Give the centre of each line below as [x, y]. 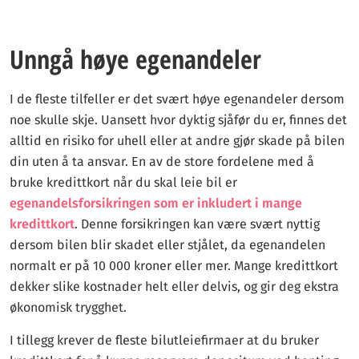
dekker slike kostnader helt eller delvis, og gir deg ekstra [174, 286]
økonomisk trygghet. [68, 307]
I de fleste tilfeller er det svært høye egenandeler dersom [177, 99]
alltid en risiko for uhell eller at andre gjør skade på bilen [177, 141]
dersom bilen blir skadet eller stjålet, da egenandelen [167, 245]
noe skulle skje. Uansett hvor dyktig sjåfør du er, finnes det [178, 120]
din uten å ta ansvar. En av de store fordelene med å [162, 161]
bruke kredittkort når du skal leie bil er [123, 182]
